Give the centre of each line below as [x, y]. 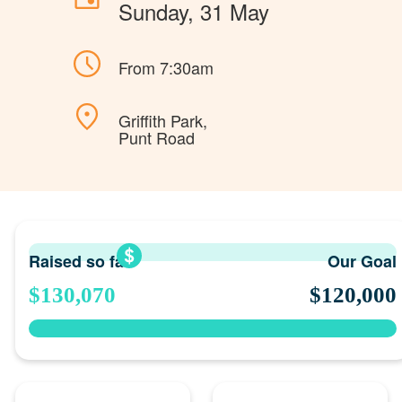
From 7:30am [166, 67]
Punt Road [157, 137]
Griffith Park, [163, 120]
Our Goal [362, 261]
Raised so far [79, 261]
